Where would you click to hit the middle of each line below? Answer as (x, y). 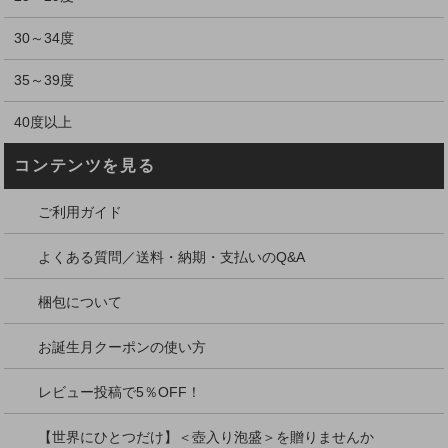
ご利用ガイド (80, 211)
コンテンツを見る (85, 165)
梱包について (80, 301)
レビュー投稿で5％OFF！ (120, 391)
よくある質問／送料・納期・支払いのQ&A (172, 256)
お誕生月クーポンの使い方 (122, 346)
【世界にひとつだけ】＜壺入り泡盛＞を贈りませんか (206, 436)
